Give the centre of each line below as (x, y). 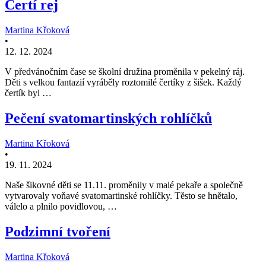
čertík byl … (28, 93)
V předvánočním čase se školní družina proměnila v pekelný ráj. (125, 72)
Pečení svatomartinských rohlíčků (108, 118)
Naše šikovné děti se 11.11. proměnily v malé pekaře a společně (124, 185)
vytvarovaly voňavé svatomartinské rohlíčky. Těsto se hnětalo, (121, 195)
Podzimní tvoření (58, 231)
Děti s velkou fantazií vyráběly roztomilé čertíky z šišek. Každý (123, 82)
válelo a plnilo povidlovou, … (61, 206)
